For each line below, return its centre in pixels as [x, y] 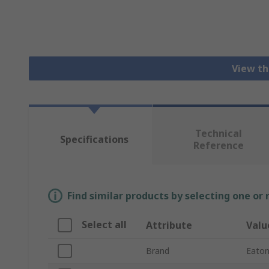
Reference [218, 146]
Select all [104, 225]
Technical [218, 134]
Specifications [94, 140]
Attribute [169, 225]
